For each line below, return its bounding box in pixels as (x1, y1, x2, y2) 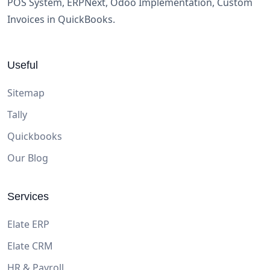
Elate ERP (7, 217, 49, 231)
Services (7, 190, 49, 202)
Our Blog (7, 151, 48, 165)
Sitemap (7, 86, 45, 99)
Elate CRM (7, 239, 53, 253)
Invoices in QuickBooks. (7, 12, 115, 26)
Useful (7, 58, 38, 71)
